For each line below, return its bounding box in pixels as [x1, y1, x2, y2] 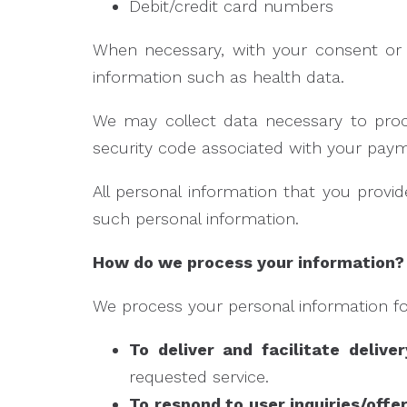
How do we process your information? [93, 253, 404, 272]
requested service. [129, 367, 269, 386]
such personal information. [93, 209, 299, 228]
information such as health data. [93, 67, 344, 86]
